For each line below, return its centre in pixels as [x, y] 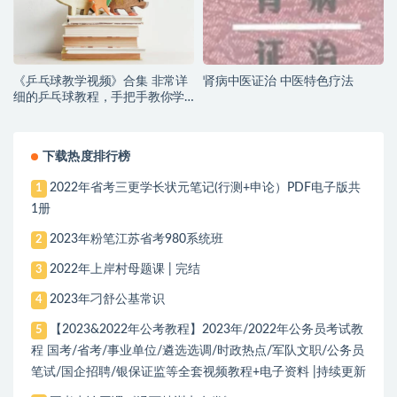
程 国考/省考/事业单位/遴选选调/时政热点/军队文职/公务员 [198, 351]
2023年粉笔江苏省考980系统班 [137, 240]
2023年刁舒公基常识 [108, 300]
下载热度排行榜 [87, 157]
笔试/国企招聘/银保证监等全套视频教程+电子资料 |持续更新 [198, 373]
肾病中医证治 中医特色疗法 [278, 82]
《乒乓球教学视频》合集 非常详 [101, 82]
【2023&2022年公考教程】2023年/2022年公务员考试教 [207, 330]
